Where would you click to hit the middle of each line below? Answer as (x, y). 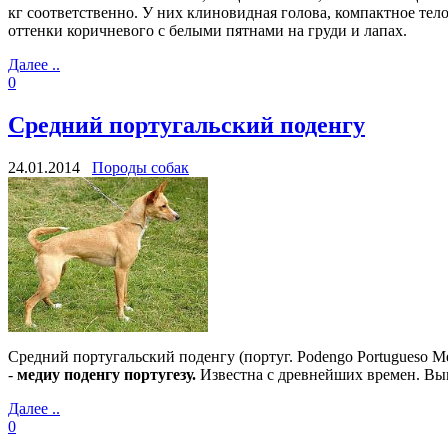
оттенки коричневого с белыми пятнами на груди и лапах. (207, 30)
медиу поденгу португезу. (106, 374)
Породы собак (140, 167)
